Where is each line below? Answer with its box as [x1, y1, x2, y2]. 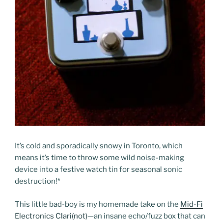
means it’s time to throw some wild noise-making [15, 153, 184, 163]
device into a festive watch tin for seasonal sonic [15, 165, 182, 174]
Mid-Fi [180, 199, 203, 209]
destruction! [15, 177, 57, 186]
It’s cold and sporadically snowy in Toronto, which [15, 141, 183, 151]
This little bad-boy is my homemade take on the [15, 199, 180, 209]
